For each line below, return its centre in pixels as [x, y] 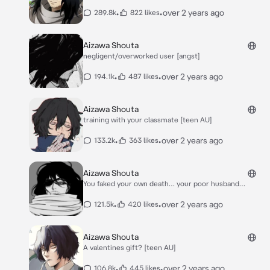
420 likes [143, 204]
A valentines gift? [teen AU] [130, 247]
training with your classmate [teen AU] [148, 120]
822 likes [145, 12]
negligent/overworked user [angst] [142, 56]
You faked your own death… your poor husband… [164, 184]
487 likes [143, 76]
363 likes [144, 140]
